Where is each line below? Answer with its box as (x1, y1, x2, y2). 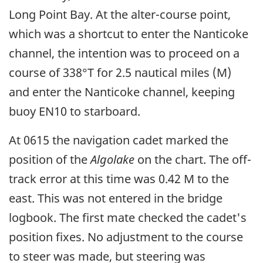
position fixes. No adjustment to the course (9, 228, 243, 245)
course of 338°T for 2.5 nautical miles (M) (9, 64, 231, 80)
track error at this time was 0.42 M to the (9, 170, 229, 187)
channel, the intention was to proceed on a (9, 45, 240, 61)
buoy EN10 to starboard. (9, 103, 140, 119)
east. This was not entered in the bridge (9, 190, 222, 206)
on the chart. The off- (134, 151, 251, 167)
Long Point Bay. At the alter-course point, (9, 6, 231, 22)
